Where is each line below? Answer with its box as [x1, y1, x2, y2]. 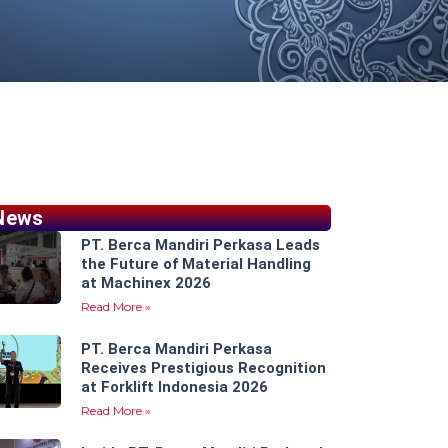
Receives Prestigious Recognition [81, 359, 327, 377]
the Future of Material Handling [81, 255, 312, 273]
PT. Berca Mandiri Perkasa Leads [81, 236, 321, 254]
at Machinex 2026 [81, 274, 212, 292]
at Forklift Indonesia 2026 [81, 378, 269, 396]
